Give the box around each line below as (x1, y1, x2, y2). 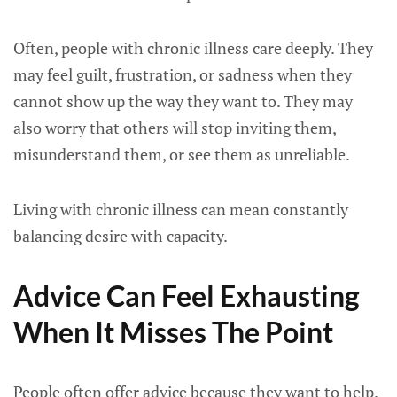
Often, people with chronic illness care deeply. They (13, 37, 373, 58)
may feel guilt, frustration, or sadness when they (13, 64, 352, 85)
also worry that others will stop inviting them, (13, 117, 336, 138)
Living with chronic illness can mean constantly (13, 198, 348, 220)
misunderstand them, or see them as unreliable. (13, 144, 350, 165)
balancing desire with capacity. (13, 225, 228, 246)
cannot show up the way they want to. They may (13, 90, 353, 112)
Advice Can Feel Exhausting (13, 278, 360, 313)
